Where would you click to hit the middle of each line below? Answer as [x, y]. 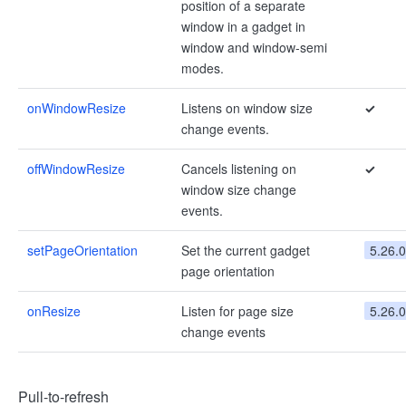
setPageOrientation [82, 250]
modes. [203, 68]
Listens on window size [247, 108]
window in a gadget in [243, 26]
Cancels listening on [239, 169]
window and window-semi [254, 47]
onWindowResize [77, 108]
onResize [54, 311]
